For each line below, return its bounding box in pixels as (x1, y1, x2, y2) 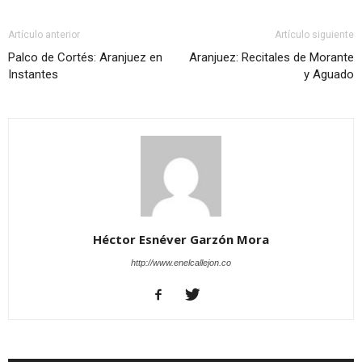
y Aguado (304, 66, 354, 82)
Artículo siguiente (275, 28, 354, 40)
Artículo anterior (8, 28, 80, 40)
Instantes (8, 66, 58, 82)
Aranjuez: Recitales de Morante (189, 49, 354, 65)
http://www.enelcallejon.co (131, 257, 231, 267)
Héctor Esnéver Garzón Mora (93, 230, 269, 247)
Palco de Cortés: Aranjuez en (8, 49, 162, 65)
